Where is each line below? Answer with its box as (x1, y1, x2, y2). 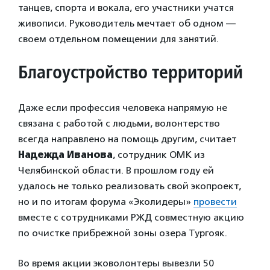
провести (193, 196, 237, 208)
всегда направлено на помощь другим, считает (18, 133, 237, 145)
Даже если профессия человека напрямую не (18, 102, 227, 114)
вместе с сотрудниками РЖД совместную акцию (18, 212, 244, 224)
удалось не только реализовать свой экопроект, (18, 180, 241, 192)
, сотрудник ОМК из (113, 149, 205, 161)
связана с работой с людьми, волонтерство (18, 118, 220, 130)
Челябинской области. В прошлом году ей (18, 165, 214, 177)
